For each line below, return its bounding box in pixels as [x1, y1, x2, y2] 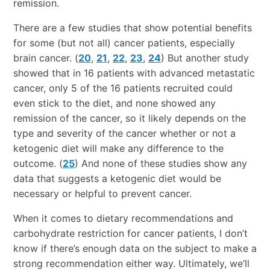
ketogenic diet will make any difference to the [13, 142, 224, 155]
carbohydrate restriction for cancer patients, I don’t [13, 227, 248, 240]
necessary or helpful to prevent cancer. [13, 187, 192, 200]
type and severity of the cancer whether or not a [13, 127, 236, 140]
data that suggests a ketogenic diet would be [13, 172, 221, 185]
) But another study [160, 52, 249, 64]
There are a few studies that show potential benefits [13, 22, 252, 34]
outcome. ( [13, 157, 63, 170]
